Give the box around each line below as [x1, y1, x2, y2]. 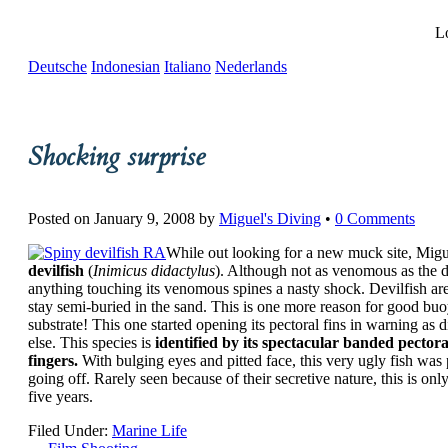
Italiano [164, 58, 211, 75]
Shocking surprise [28, 138, 205, 174]
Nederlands [215, 58, 287, 75]
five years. [28, 388, 93, 406]
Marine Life [112, 422, 187, 440]
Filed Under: [28, 422, 112, 440]
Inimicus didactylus [93, 262, 215, 280]
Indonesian [91, 58, 160, 75]
